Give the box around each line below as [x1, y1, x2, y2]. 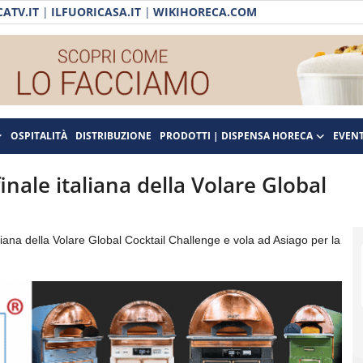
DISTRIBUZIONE [75, 129, 152, 143]
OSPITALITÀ [11, 129, 67, 143]
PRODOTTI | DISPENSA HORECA [160, 129, 313, 143]
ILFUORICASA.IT [51, 4, 141, 19]
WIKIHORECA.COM [153, 4, 257, 19]
